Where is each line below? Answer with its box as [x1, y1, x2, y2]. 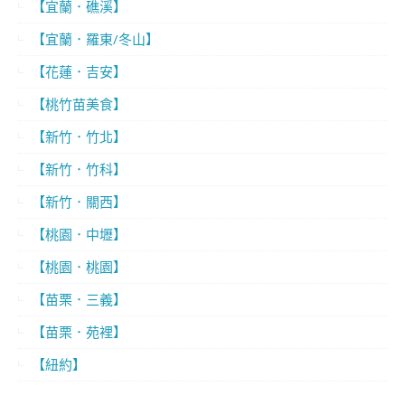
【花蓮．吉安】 [32, 61, 127, 80]
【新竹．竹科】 [32, 159, 127, 178]
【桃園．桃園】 [32, 257, 127, 276]
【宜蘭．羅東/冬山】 [32, 29, 159, 48]
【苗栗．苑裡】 [32, 322, 127, 341]
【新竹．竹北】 [32, 127, 127, 146]
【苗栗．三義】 [32, 289, 127, 308]
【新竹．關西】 [32, 192, 127, 211]
